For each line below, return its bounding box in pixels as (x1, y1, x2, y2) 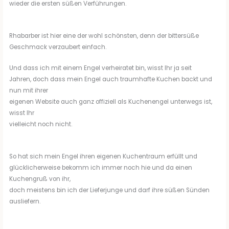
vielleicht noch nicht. (9, 120, 73, 129)
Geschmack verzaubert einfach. (9, 43, 107, 52)
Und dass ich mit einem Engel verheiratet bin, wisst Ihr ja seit (9, 64, 192, 73)
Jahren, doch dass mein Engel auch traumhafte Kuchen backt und (9, 75, 213, 84)
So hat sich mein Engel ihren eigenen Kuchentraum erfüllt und (9, 152, 198, 161)
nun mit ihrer (9, 86, 49, 95)
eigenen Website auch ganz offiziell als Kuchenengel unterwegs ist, (9, 98, 213, 106)
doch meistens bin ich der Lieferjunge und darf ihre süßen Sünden (9, 186, 210, 195)
